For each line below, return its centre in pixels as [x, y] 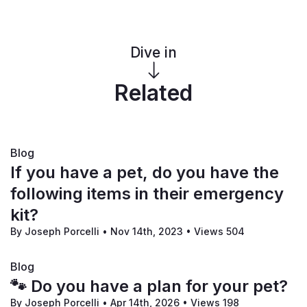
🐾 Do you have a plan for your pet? [149, 286]
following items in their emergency [147, 194]
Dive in [153, 53]
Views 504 [218, 232]
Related [153, 93]
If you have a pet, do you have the [145, 173]
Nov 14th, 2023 [148, 232]
